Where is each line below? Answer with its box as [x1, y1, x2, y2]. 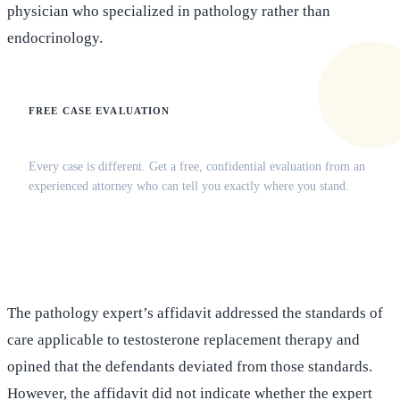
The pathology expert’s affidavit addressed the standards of [7, 304, 383, 322]
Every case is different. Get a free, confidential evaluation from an [29, 160, 365, 174]
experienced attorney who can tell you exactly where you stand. [29, 179, 349, 194]
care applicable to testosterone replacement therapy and [7, 331, 360, 349]
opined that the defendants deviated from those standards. [7, 358, 372, 376]
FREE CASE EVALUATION [29, 105, 171, 117]
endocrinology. [7, 29, 103, 47]
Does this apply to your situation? [29, 129, 287, 149]
